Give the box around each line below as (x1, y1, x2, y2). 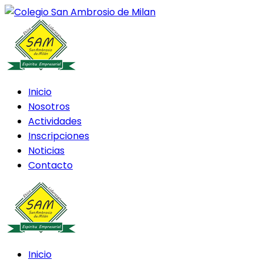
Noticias (28, 144, 65, 157)
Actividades (28, 114, 82, 128)
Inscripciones (28, 129, 89, 143)
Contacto (28, 159, 73, 172)
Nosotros (28, 100, 70, 113)
